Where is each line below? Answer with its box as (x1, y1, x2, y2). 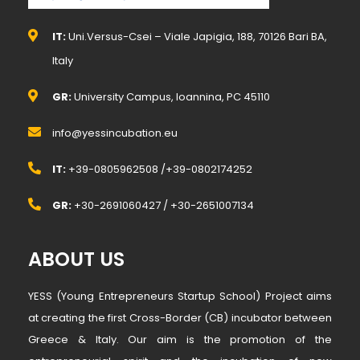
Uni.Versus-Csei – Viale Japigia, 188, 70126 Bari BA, (68, 28, 327, 44)
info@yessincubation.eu (52, 125, 178, 141)
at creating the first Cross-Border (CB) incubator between (28, 309, 332, 325)
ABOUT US (28, 245, 125, 272)
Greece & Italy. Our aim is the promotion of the (28, 331, 332, 347)
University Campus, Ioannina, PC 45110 (72, 88, 270, 104)
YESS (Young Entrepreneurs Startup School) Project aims (28, 288, 332, 304)
